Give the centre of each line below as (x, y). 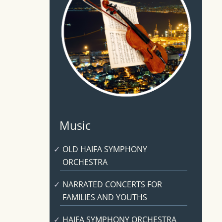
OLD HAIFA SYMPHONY (105, 149)
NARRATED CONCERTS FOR (112, 184)
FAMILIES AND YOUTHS (105, 197)
